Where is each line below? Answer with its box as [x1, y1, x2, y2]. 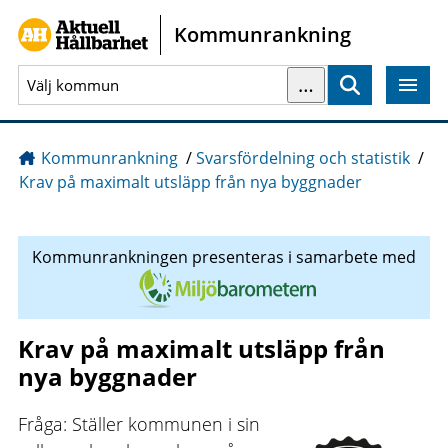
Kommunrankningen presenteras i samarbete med [32, 246, 416, 269]
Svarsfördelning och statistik [195, 147, 410, 170]
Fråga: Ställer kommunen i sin [17, 411, 260, 436]
